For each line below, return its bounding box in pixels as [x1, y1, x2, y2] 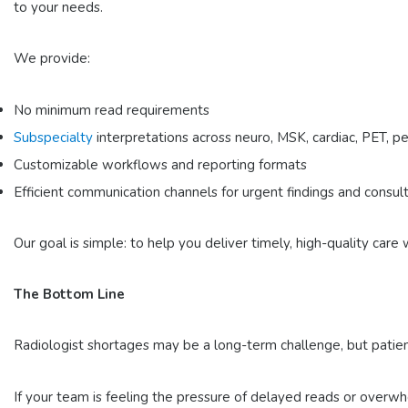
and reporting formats [168, 155, 307, 174]
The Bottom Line [14, 285, 125, 304]
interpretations [93, 127, 189, 147]
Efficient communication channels [14, 182, 218, 201]
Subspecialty [14, 127, 93, 147]
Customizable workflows [14, 155, 168, 174]
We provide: [14, 49, 90, 68]
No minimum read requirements [14, 100, 209, 119]
